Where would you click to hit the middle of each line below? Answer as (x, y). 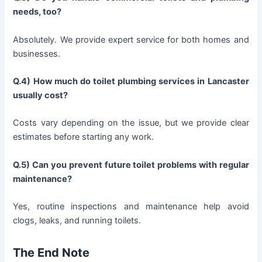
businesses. (37, 54)
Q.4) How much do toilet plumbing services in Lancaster (131, 82)
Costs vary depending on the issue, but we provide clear (131, 123)
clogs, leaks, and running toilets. (77, 221)
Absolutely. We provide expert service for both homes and (131, 39)
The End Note (51, 253)
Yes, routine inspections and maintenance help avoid (131, 207)
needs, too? (37, 12)
